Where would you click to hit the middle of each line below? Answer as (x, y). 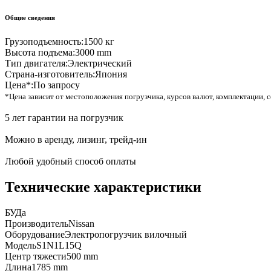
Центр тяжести (36, 256)
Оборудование (35, 234)
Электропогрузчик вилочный (126, 234)
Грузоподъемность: (44, 42)
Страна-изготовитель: (50, 74)
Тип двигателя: (36, 64)
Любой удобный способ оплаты (70, 162)
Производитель (37, 224)
